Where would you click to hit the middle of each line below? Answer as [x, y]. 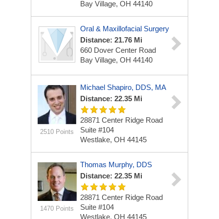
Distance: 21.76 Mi [111, 40]
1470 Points [57, 208]
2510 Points [57, 132]
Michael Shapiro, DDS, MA [123, 87]
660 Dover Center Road [118, 50]
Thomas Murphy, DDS [116, 164]
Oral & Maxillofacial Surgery [125, 29]
